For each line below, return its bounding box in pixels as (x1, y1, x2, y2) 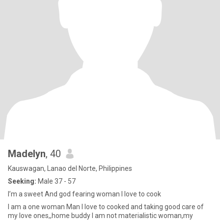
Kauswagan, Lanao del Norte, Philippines (8, 165, 132, 172)
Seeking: (8, 177, 36, 185)
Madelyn (8, 148, 46, 160)
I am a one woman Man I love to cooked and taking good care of (8, 203, 204, 211)
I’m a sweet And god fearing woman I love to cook (8, 190, 161, 198)
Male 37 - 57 (36, 177, 76, 185)
